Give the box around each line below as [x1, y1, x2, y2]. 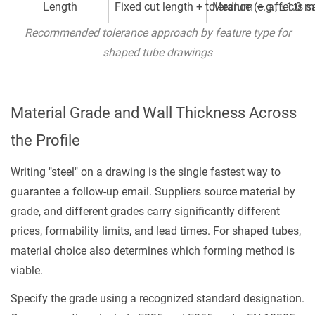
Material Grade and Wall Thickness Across [11, 104, 297, 122]
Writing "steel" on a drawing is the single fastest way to [11, 165, 281, 179]
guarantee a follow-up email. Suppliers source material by [11, 185, 295, 198]
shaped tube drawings [103, 46, 212, 59]
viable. [11, 264, 43, 277]
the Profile [11, 131, 80, 149]
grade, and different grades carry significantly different [11, 205, 280, 218]
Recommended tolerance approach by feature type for [24, 26, 291, 39]
